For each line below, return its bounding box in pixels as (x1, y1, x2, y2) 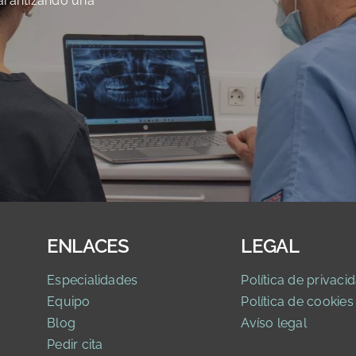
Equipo (47, 293, 91, 309)
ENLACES (47, 234, 130, 257)
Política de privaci (241, 272, 347, 288)
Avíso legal (241, 315, 307, 331)
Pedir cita (47, 336, 103, 352)
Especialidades (47, 272, 138, 288)
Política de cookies (241, 293, 354, 309)
